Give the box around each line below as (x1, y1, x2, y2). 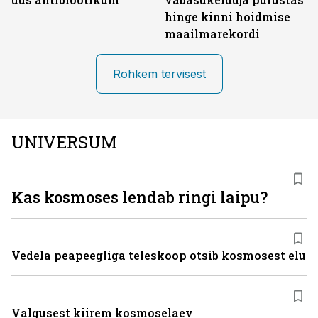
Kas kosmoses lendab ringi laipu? (11, 187, 268, 207)
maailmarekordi (165, 26, 260, 41)
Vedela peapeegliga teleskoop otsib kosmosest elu (11, 248, 306, 263)
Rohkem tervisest (112, 67, 206, 81)
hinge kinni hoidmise (165, 9, 290, 24)
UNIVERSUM (11, 131, 117, 153)
